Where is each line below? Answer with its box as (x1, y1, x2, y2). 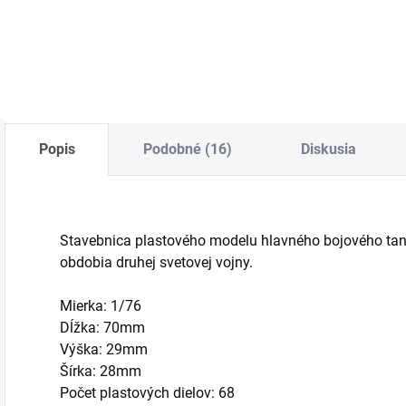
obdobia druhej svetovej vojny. (60, 254, 253, 272)
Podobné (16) (143, 140, 233, 159)
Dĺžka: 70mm (60, 319, 145, 337)
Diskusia (300, 140, 356, 159)
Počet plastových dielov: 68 (60, 384, 235, 402)
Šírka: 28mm (60, 362, 141, 381)
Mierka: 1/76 (60, 297, 141, 315)
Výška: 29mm (60, 341, 148, 359)
